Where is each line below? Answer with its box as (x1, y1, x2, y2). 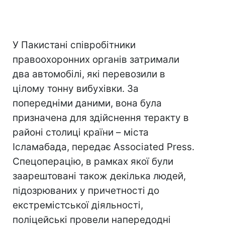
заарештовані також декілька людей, (13, 170, 186, 182)
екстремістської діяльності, (13, 199, 143, 211)
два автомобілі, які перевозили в (13, 68, 165, 80)
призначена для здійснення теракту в (13, 112, 189, 124)
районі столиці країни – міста (13, 127, 149, 138)
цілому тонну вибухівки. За (13, 83, 139, 94)
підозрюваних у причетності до (13, 185, 159, 196)
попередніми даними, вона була (13, 97, 162, 109)
